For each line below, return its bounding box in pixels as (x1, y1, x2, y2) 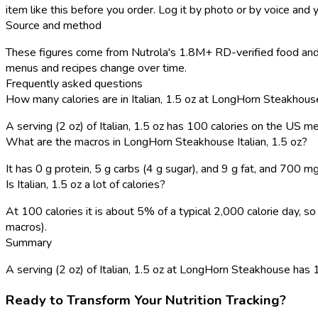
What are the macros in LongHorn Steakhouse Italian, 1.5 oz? (6, 133, 307, 150)
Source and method (6, 17, 102, 33)
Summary (6, 234, 52, 251)
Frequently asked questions (6, 75, 143, 92)
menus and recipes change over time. (6, 60, 187, 76)
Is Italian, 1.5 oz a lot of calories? (6, 176, 165, 192)
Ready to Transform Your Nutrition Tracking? (6, 290, 286, 309)
